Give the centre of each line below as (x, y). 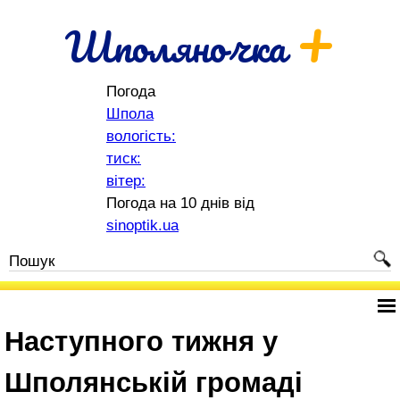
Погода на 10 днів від (180, 203)
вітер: (126, 181)
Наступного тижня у (141, 342)
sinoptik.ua (142, 225)
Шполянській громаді (154, 383)
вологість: (141, 136)
